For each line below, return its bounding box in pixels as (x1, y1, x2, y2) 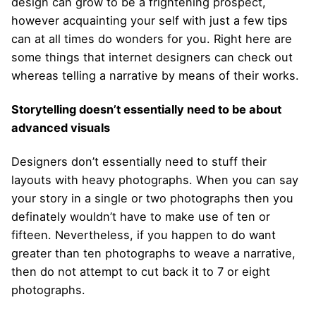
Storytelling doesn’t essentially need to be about (11, 102, 281, 116)
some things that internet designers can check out (11, 49, 293, 64)
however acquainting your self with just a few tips (11, 13, 288, 28)
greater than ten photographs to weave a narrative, (11, 246, 296, 260)
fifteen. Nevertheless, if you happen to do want (11, 228, 276, 242)
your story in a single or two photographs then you (11, 191, 293, 205)
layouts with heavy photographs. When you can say (11, 173, 298, 187)
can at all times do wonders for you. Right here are (11, 31, 292, 46)
